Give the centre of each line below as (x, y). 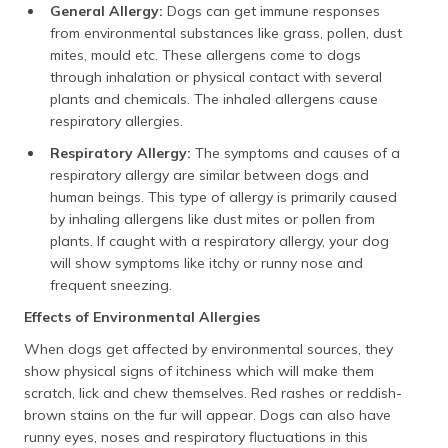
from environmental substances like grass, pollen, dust (226, 33)
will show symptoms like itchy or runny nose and (206, 263)
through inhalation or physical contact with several (216, 77)
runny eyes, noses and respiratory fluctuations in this (196, 437)
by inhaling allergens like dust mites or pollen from (212, 219)
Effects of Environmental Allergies (142, 317)
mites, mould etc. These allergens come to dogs (205, 55)
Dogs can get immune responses (271, 11)
